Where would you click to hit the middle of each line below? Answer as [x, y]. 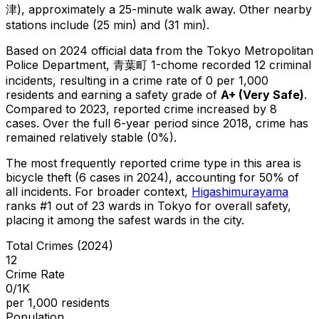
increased [223, 109]
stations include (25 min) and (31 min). [108, 25]
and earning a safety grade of [139, 94]
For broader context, [131, 191]
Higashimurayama [240, 191]
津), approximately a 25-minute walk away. [121, 9]
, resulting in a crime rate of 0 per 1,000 [161, 80]
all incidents [37, 191]
